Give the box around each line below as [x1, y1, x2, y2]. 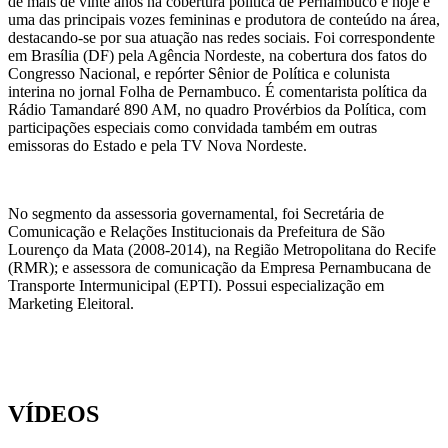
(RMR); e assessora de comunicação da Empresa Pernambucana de [8, 258, 431, 276]
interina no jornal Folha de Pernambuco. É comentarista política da [8, 82, 427, 100]
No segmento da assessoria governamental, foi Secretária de [8, 204, 384, 222]
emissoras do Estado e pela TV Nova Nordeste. [8, 136, 307, 154]
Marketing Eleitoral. [8, 294, 134, 312]
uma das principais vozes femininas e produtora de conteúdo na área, [8, 10, 440, 28]
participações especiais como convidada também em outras [8, 118, 377, 136]
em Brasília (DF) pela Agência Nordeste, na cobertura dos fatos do [8, 46, 427, 64]
